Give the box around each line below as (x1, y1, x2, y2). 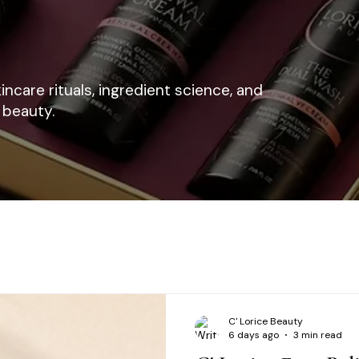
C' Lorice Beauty (228, 314, 303, 328)
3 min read (293, 329, 342, 341)
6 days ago (228, 329, 279, 341)
